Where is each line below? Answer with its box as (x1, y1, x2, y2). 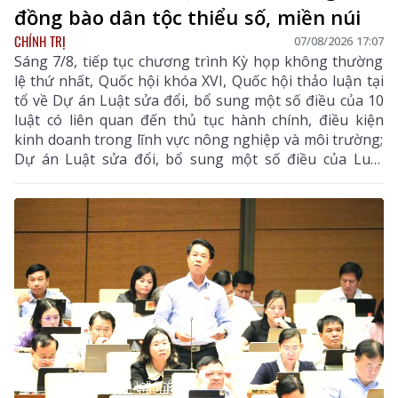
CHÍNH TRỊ (14, 30, 66, 51)
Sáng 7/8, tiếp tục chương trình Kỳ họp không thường (14, 51, 384, 71)
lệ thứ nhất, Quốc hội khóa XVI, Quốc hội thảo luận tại (14, 70, 384, 91)
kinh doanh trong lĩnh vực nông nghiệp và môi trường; (14, 129, 384, 149)
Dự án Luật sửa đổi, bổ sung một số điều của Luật (14, 148, 384, 169)
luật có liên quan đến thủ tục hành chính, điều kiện (14, 109, 384, 130)
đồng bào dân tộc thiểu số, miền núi (14, 3, 362, 30)
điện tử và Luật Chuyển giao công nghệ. (14, 187, 283, 208)
